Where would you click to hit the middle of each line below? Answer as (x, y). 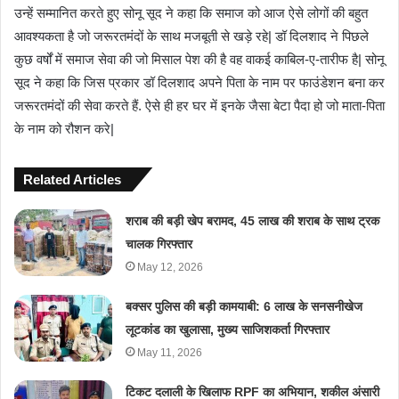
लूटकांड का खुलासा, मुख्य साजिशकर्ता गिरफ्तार (228, 329)
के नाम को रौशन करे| (64, 128)
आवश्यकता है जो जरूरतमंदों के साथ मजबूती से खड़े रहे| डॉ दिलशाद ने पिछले (191, 36)
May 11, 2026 (170, 352)
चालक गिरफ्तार (159, 244)
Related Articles (72, 179)
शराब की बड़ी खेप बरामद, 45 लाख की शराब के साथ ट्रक (253, 220)
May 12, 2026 (171, 267)
